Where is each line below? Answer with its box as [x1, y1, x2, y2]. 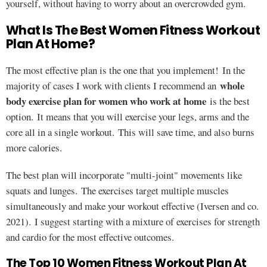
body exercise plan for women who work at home [6, 94, 206, 108]
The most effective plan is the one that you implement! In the [6, 63, 245, 77]
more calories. [6, 141, 62, 154]
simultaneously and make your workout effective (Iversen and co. [6, 199, 259, 213]
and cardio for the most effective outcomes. [6, 230, 174, 244]
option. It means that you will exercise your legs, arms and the [6, 110, 249, 123]
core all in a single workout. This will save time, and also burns [6, 125, 254, 139]
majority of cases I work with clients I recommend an [6, 79, 220, 92]
